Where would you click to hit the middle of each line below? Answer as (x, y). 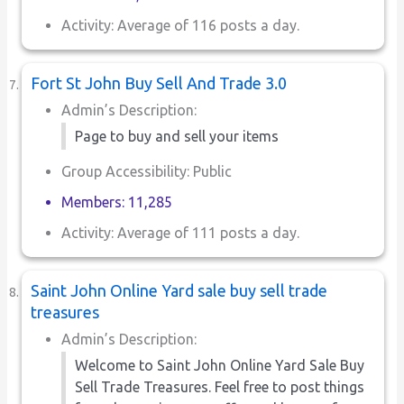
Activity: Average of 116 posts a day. (181, 25)
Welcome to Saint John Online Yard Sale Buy (220, 365)
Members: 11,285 (117, 202)
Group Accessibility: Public (147, 171)
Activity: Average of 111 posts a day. (181, 232)
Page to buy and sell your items (177, 136)
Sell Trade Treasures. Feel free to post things (220, 386)
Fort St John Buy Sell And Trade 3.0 (159, 83)
